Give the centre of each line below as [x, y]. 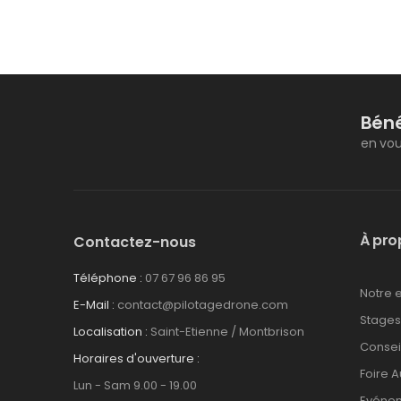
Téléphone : [108, 278]
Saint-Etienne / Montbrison [227, 332]
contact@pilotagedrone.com [203, 305]
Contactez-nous [135, 242]
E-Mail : [94, 305]
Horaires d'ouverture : [137, 358]
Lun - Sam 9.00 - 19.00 [135, 385]
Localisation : [111, 332]
